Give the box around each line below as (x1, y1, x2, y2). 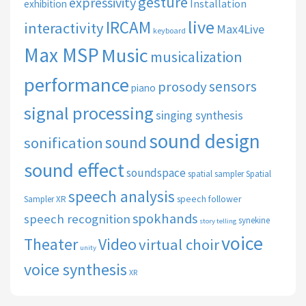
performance (24, 72, 129, 98)
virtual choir (139, 235, 219, 255)
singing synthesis (156, 108, 243, 124)
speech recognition (24, 211, 130, 227)
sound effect (24, 158, 124, 183)
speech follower (177, 193, 242, 206)
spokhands (133, 210, 197, 228)
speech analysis (68, 186, 175, 207)
